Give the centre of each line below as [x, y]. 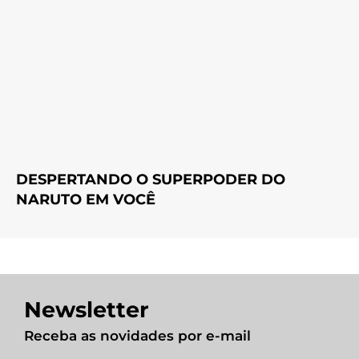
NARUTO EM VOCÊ [86, 200]
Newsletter [87, 310]
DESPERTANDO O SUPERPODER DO [151, 180]
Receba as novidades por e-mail [137, 336]
